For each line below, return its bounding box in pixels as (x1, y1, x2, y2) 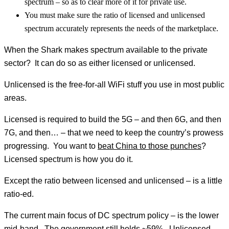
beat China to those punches (98, 142, 201, 151)
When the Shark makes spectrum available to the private (4, 45, 208, 55)
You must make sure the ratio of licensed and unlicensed (25, 11, 205, 20)
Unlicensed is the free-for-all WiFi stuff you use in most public (4, 80, 224, 89)
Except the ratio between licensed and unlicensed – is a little (4, 176, 222, 186)
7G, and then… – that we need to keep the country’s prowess (4, 128, 223, 138)
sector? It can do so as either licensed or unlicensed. (4, 59, 195, 68)
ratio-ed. (4, 190, 34, 199)
